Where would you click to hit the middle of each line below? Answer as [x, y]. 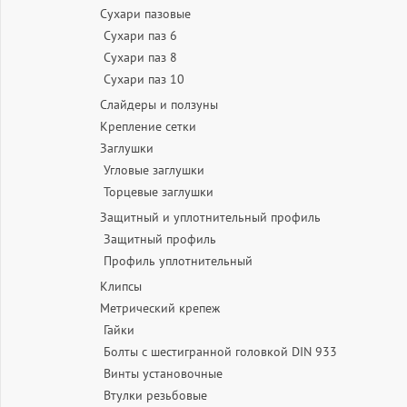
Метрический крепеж [160, 308]
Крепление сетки [148, 126]
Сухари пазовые [145, 14]
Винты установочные [163, 373]
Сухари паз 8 [140, 57]
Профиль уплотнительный [178, 261]
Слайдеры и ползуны [159, 104]
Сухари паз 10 [144, 79]
